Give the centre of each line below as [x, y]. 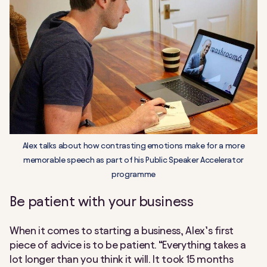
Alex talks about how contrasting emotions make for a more [133, 145]
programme [133, 174]
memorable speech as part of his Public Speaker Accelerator [133, 160]
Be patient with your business [102, 201]
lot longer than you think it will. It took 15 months [122, 259]
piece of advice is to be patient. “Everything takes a [128, 244]
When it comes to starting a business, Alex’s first [122, 230]
